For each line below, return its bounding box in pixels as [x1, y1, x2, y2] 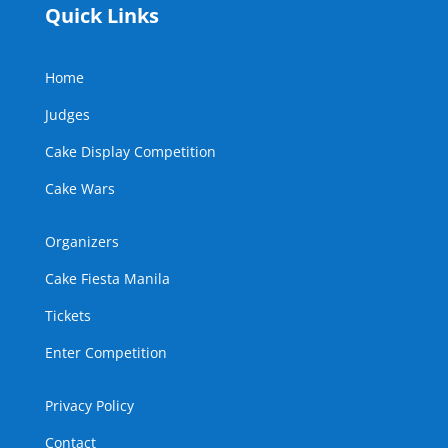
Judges [44, 105, 90, 124]
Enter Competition [44, 343, 167, 362]
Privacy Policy [44, 396, 134, 415]
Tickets [44, 306, 91, 325]
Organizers [44, 232, 119, 251]
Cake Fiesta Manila [44, 269, 170, 288]
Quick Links [44, 2, 159, 29]
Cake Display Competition [44, 142, 216, 161]
